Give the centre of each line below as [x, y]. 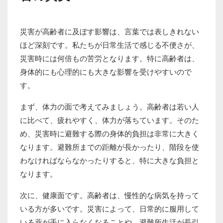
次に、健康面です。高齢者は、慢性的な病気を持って [110, 195]
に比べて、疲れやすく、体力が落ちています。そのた [110, 120]
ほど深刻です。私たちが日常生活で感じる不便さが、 [110, 45]
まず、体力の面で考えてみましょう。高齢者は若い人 [110, 107]
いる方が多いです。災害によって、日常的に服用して [110, 209]
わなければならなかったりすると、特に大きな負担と [110, 161]
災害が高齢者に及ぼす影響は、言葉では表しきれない [110, 32]
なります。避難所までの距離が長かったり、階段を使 [110, 147]
